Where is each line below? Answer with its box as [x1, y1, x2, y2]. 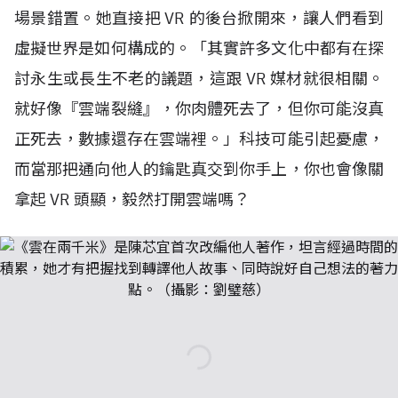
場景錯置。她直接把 [14, 8, 165, 28]
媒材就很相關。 [270, 68, 385, 89]
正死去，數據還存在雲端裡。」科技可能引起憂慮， [14, 129, 384, 149]
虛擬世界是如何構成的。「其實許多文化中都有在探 [14, 38, 384, 59]
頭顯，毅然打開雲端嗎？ [74, 189, 250, 210]
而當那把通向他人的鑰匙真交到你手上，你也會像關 [14, 159, 384, 179]
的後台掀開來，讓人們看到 [188, 8, 385, 28]
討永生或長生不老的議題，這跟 [14, 68, 246, 89]
